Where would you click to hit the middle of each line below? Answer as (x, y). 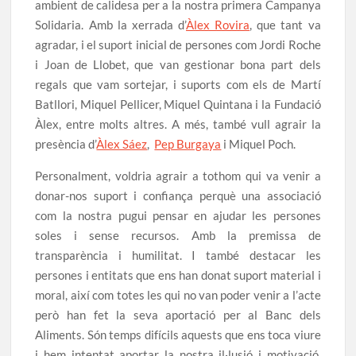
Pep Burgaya (188, 144)
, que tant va (285, 25)
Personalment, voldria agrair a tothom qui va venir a (178, 176)
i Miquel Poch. (259, 144)
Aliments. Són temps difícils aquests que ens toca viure (178, 335)
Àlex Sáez (122, 144)
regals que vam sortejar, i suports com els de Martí (178, 84)
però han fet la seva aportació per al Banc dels (178, 315)
